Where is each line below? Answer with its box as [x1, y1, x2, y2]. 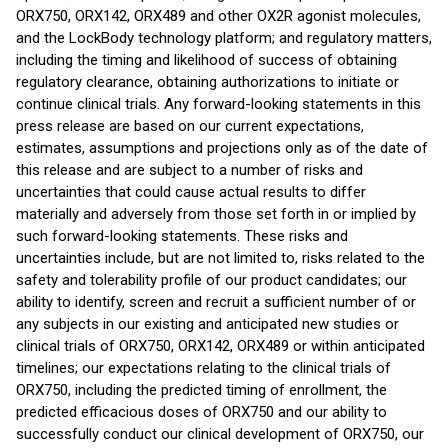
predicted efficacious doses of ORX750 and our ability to [16, 403, 387, 421]
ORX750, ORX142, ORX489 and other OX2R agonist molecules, [16, 7, 421, 25]
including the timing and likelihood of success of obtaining [16, 51, 397, 69]
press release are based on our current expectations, [16, 117, 364, 135]
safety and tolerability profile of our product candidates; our [16, 271, 407, 289]
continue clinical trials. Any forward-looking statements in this [16, 95, 421, 113]
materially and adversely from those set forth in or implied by [16, 205, 416, 223]
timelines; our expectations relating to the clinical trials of [16, 359, 391, 377]
